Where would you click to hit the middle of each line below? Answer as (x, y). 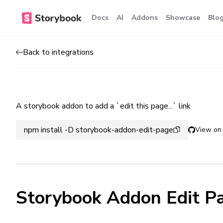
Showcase (183, 18)
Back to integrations (58, 52)
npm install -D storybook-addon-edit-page (99, 130)
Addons (145, 18)
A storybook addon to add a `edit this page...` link (103, 106)
